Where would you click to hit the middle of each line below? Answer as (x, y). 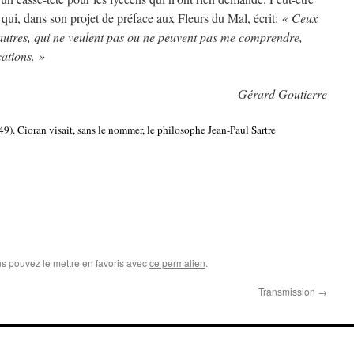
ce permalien (177, 263)
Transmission (288, 291)
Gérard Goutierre (282, 94)
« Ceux (299, 18)
